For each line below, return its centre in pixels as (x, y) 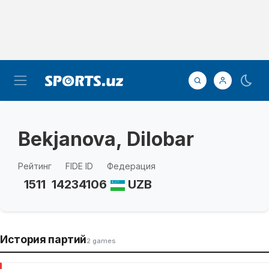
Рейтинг (35, 166)
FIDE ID (79, 166)
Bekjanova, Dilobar (106, 139)
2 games (101, 241)
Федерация (131, 166)
